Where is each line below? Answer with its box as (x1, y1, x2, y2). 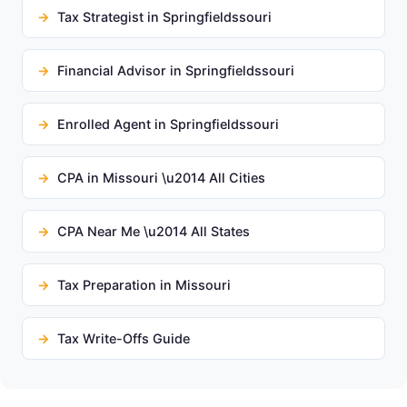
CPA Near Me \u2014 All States (57, 223, 250, 239)
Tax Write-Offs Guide (57, 331, 190, 346)
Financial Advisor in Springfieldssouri (57, 63, 294, 78)
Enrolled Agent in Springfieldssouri (57, 116, 279, 132)
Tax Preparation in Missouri (57, 277, 231, 293)
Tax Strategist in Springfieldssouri (57, 9, 272, 25)
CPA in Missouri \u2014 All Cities (57, 170, 265, 185)
